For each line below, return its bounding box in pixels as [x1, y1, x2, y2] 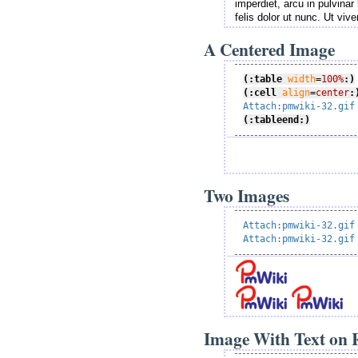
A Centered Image [204, 36, 335, 62]
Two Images [204, 182, 289, 208]
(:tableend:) [243, 113, 310, 125]
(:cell [243, 86, 276, 98]
